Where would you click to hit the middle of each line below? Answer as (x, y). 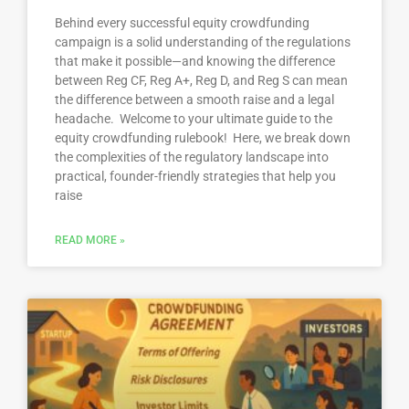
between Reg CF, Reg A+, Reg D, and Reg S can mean (201, 80)
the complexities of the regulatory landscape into (192, 157)
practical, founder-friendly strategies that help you (195, 176)
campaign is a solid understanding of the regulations (203, 42)
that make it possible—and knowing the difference (195, 61)
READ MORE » (90, 240)
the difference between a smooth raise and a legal (194, 99)
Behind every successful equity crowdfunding (182, 22)
